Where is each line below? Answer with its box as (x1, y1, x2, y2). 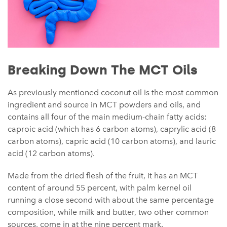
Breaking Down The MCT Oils (8, 62, 198, 78)
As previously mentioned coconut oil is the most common (8, 87, 218, 97)
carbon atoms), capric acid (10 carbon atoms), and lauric (8, 136, 216, 146)
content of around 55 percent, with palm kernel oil (8, 182, 192, 193)
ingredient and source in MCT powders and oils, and (8, 99, 201, 109)
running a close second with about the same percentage (8, 195, 214, 205)
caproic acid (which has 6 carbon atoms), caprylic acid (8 (8, 124, 216, 134)
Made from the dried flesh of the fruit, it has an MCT (8, 170, 198, 180)
